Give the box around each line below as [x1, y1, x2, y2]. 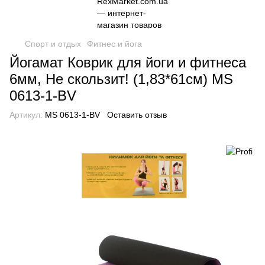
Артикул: [9, 110, 43, 119]
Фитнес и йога [87, 39, 142, 49]
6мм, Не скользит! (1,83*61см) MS [9, 71, 233, 87]
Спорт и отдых [25, 39, 81, 49]
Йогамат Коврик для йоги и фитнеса [9, 54, 246, 70]
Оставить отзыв [107, 110, 167, 119]
